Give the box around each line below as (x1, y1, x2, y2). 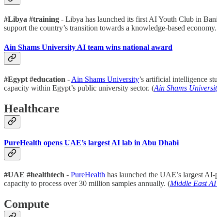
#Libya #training (4, 15, 61, 24)
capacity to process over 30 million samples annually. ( (4, 179, 170, 188)
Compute (4, 198, 49, 211)
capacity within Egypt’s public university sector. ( (4, 83, 154, 92)
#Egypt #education (4, 75, 67, 83)
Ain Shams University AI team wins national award (4, 43, 172, 51)
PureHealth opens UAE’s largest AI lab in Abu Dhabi (4, 139, 179, 147)
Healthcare (4, 102, 60, 115)
